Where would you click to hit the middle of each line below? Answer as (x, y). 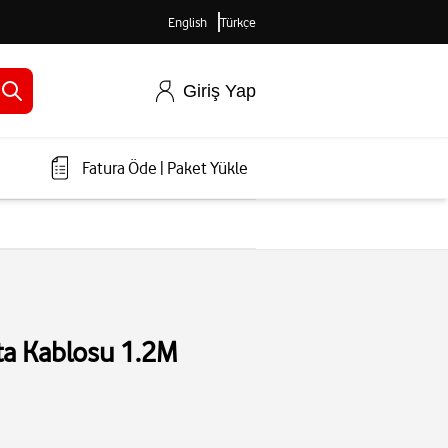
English (187, 22)
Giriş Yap (219, 90)
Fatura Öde (119, 168)
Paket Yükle (207, 168)
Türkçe (238, 22)
